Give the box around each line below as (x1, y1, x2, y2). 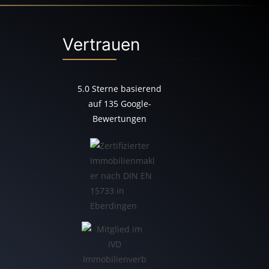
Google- (120, 97, 151, 109)
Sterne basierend (89, 82, 162, 94)
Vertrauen (62, 34, 140, 55)
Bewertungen (92, 112, 147, 124)
